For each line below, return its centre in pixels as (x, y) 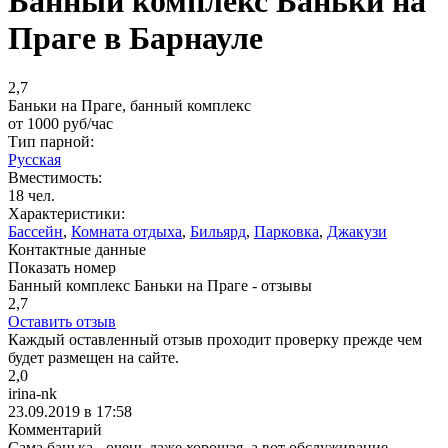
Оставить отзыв (62, 321)
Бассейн (35, 231)
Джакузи (357, 231)
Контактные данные (77, 249)
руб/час (86, 123)
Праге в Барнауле (135, 38)
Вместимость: (55, 177)
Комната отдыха (126, 231)
